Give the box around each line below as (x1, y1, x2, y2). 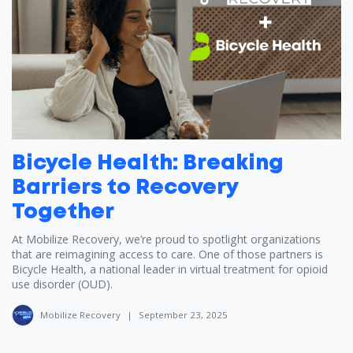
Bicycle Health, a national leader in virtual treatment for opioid (12, 262, 328, 277)
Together (12, 203, 114, 223)
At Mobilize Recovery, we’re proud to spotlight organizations (12, 232, 321, 247)
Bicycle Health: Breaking (12, 154, 284, 174)
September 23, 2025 (139, 309, 228, 321)
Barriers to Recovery (12, 179, 238, 199)
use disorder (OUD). (12, 277, 113, 292)
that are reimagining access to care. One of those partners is (12, 247, 323, 262)
